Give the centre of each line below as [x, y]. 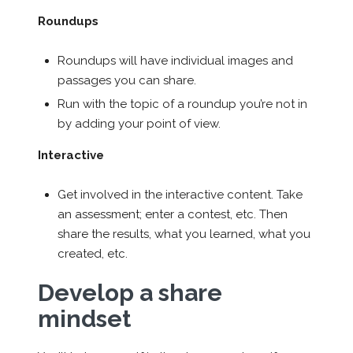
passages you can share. [126, 80]
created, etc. [92, 253]
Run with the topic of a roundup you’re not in [182, 104]
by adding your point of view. [139, 123]
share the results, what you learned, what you [184, 234]
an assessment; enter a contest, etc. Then [172, 214]
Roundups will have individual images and [175, 60]
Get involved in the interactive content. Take [180, 194]
